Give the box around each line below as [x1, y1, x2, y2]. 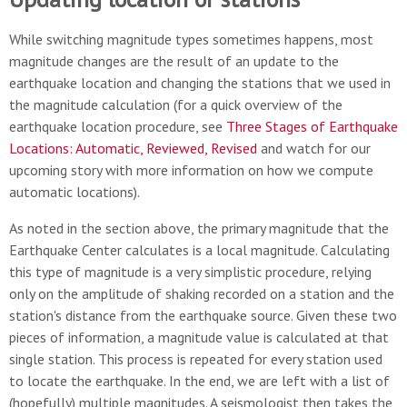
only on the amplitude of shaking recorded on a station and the [9, 284, 394, 303]
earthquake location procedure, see [9, 117, 226, 135]
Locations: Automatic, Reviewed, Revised [9, 139, 257, 157]
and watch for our [257, 139, 371, 157]
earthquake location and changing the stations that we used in [9, 74, 391, 92]
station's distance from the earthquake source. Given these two [9, 306, 397, 324]
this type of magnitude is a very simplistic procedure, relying [9, 263, 372, 281]
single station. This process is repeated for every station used [9, 350, 382, 368]
